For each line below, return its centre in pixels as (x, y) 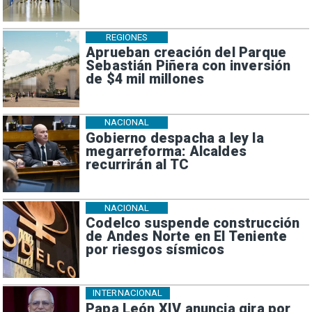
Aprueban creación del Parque (186, 53)
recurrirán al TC (137, 164)
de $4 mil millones (145, 79)
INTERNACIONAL (127, 293)
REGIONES (127, 37)
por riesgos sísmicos (155, 250)
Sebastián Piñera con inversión (188, 66)
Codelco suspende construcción (193, 224)
